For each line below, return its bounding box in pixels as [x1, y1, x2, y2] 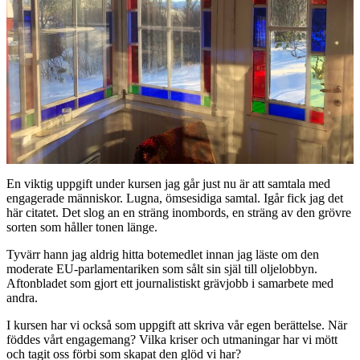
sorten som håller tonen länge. [6, 220, 157, 235]
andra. [6, 291, 38, 305]
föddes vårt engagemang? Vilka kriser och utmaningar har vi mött [6, 333, 337, 347]
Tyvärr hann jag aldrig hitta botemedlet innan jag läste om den [6, 247, 319, 262]
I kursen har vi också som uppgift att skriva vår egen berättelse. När [6, 318, 347, 333]
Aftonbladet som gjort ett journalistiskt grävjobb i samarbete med [6, 276, 333, 291]
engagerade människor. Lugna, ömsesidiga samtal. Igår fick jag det [6, 191, 343, 206]
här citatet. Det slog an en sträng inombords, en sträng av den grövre [6, 206, 351, 220]
